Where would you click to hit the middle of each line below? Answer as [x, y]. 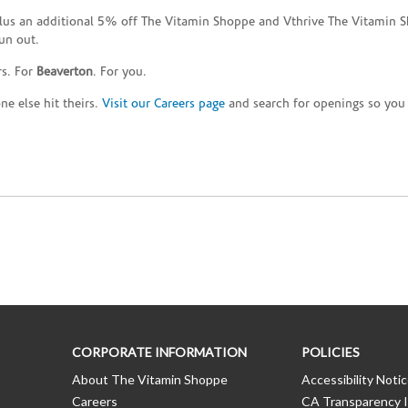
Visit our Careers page [163, 105]
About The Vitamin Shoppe [150, 380]
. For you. [120, 73]
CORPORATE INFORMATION [159, 352]
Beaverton [65, 73]
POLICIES [330, 352]
